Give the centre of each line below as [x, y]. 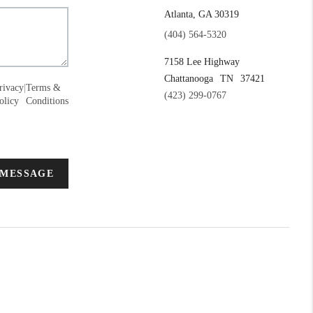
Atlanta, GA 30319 [201, 15]
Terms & [44, 88]
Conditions [48, 101]
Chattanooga [188, 79]
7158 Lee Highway [202, 62]
